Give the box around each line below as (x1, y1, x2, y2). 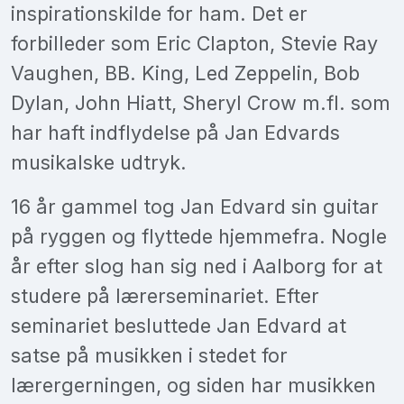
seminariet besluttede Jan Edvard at (11, 313, 346, 337)
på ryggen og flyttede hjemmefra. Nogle (11, 224, 387, 248)
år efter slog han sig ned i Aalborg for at (11, 253, 382, 278)
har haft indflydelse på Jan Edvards (11, 120, 340, 144)
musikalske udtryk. (11, 150, 187, 174)
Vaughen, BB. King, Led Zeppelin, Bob (11, 60, 360, 85)
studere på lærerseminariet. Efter (11, 283, 319, 308)
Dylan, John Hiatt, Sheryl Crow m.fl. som (11, 90, 390, 115)
